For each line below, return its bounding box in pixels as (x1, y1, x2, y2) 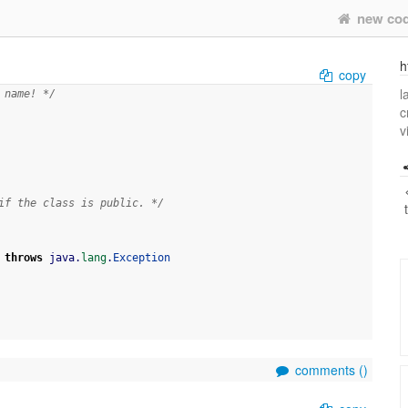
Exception (113, 251, 170, 264)
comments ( (291, 361, 363, 379)
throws (5, 251, 43, 264)
